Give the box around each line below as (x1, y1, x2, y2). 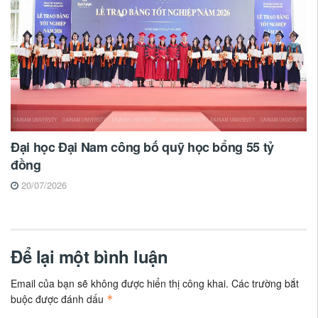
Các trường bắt (231, 275, 299, 290)
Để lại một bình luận (11, 243, 168, 268)
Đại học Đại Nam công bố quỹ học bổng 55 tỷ (11, 137, 274, 156)
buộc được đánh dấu (11, 291, 106, 306)
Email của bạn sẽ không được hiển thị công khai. (11, 275, 229, 290)
